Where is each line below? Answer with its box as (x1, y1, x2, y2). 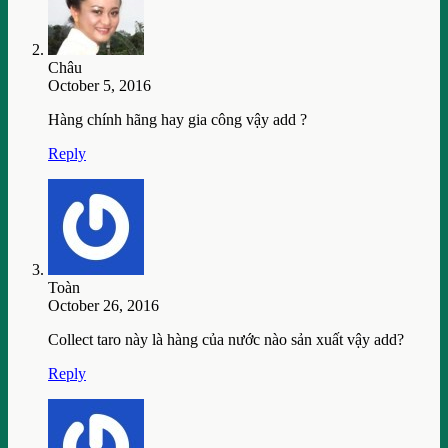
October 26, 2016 (48, 297, 159, 315)
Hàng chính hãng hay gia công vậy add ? (48, 111, 307, 129)
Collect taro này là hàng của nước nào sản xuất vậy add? (48, 331, 404, 349)
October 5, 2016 (48, 77, 151, 95)
